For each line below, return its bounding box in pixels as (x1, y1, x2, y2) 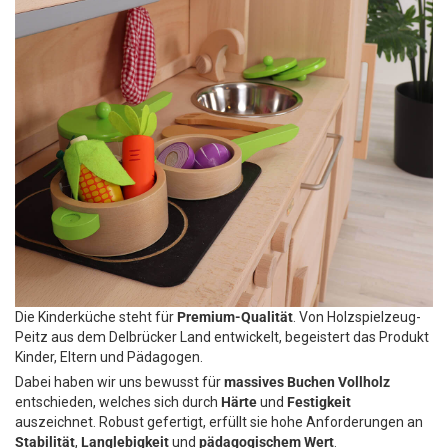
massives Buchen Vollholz (224, 374, 390, 390)
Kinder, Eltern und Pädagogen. (15, 349, 203, 365)
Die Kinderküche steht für (15, 309, 177, 325)
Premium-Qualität (177, 309, 293, 325)
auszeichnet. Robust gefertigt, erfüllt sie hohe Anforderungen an (15, 414, 423, 430)
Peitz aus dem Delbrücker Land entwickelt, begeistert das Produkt (15, 329, 429, 345)
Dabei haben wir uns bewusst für (15, 374, 224, 390)
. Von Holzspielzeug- (293, 309, 421, 325)
